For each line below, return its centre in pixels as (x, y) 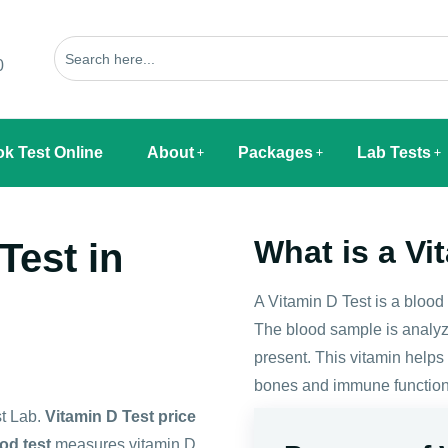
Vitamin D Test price (120, 416)
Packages (275, 152)
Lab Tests (394, 152)
